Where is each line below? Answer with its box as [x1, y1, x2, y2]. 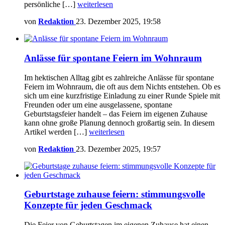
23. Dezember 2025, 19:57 [76, 144, 161, 153]
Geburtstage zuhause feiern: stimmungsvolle [24, 189, 205, 200]
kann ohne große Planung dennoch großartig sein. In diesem [24, 118, 214, 127]
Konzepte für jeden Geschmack [24, 200, 152, 211]
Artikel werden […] [24, 127, 89, 136]
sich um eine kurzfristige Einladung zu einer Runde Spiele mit [24, 91, 220, 100]
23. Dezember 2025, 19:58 [76, 17, 161, 26]
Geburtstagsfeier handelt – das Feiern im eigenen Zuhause [24, 109, 207, 118]
